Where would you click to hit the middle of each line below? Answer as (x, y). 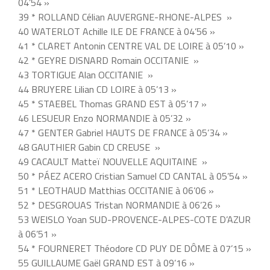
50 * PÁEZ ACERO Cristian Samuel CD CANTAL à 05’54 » (133, 176)
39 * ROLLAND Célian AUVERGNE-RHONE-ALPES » (125, 17)
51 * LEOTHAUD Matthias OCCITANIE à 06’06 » (116, 191)
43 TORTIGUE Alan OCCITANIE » (86, 75)
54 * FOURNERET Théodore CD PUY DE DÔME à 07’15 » (135, 249)
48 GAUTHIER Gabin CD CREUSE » (89, 147)
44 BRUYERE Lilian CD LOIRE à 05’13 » (97, 89)
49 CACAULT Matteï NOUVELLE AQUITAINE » (113, 162)
